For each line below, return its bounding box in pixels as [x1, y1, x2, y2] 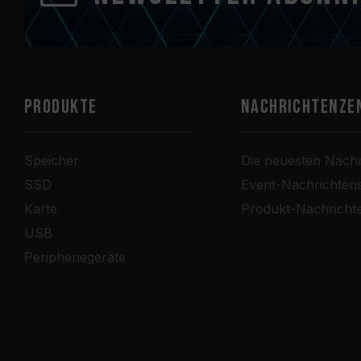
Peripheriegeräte [24, 249, 126, 265]
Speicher [24, 152, 79, 168]
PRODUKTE [24, 95, 98, 118]
